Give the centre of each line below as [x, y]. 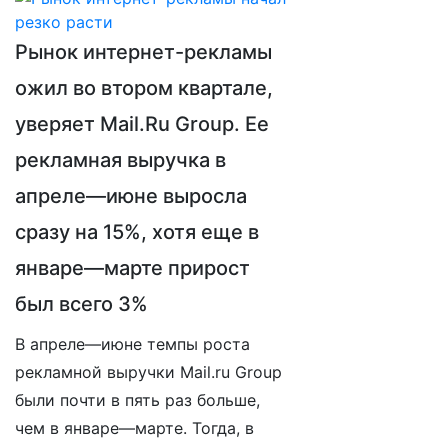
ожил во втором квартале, [144, 88]
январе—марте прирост [132, 268]
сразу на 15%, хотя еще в [137, 232]
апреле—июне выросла [131, 196]
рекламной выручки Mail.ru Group [148, 372]
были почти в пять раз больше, [137, 400]
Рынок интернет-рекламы [143, 52]
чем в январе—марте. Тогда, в [134, 428]
